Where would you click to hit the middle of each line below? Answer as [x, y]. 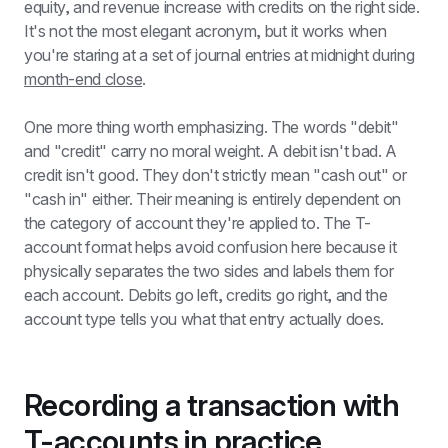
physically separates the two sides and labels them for [209, 271]
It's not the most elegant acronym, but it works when [205, 31]
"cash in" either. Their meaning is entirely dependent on [213, 199]
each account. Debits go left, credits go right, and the [206, 295]
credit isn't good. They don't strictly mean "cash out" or [215, 175]
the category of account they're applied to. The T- [197, 223]
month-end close [83, 79]
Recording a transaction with [212, 405]
